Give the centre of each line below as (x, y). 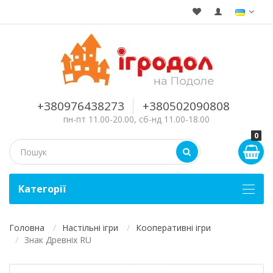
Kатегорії (42, 189)
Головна (27, 228)
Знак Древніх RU (58, 240)
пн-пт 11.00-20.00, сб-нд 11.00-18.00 (136, 119)
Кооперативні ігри (173, 228)
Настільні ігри (90, 228)
